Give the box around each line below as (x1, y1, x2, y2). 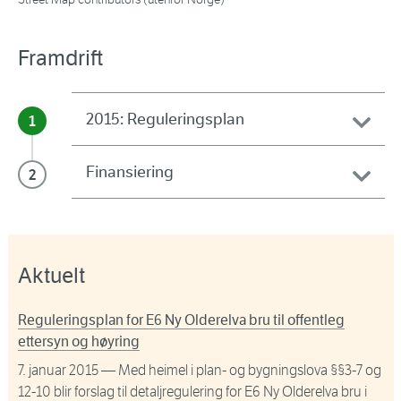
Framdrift (18, 45, 103, 73)
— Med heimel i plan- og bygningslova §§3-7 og (98, 362, 381, 380)
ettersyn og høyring (18, 333, 140, 351)
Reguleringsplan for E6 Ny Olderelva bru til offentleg (18, 311, 345, 329)
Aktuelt (18, 262, 85, 290)
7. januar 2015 (18, 362, 98, 380)
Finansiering (86, 162, 174, 183)
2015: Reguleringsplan (86, 109, 244, 130)
